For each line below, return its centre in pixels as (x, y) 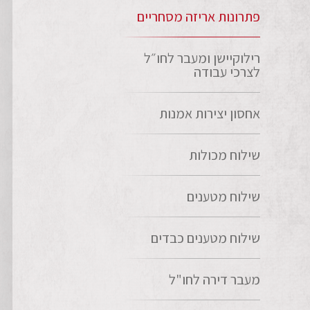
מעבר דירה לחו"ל (215, 280)
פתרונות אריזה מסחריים (199, 17)
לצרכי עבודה (227, 72)
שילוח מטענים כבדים (206, 238)
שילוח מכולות (225, 155)
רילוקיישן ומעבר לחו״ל (202, 58)
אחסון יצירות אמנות (210, 113)
